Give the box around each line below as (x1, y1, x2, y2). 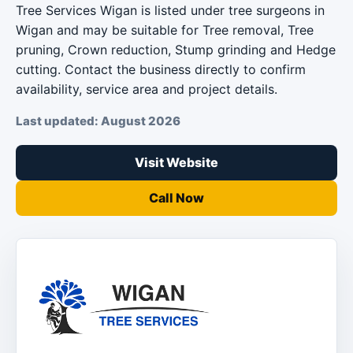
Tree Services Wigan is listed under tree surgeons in (16, 2, 325, 18)
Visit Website (135, 154, 218, 170)
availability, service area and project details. (16, 81, 277, 97)
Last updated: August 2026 (16, 113, 180, 128)
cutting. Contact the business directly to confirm (16, 61, 306, 77)
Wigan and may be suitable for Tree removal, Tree (16, 22, 314, 38)
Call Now (149, 190, 204, 206)
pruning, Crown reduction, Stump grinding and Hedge (16, 42, 336, 58)
